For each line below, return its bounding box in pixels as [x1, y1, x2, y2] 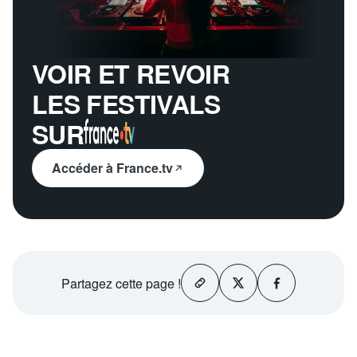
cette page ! [116, 273, 181, 292]
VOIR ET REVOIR [32, 55, 230, 92]
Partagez [61, 273, 112, 292]
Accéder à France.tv [52, 159, 173, 178]
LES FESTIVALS [32, 85, 221, 123]
